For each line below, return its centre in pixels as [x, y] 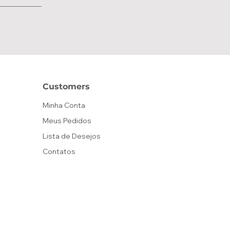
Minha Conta [64, 105]
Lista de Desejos [72, 136]
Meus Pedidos [67, 121]
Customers [66, 87]
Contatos [59, 151]
